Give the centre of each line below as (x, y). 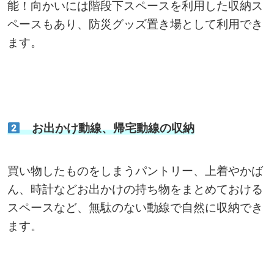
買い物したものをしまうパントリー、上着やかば (135, 171)
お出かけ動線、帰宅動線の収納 (108, 128)
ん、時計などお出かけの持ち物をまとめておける (135, 190)
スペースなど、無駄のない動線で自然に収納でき (135, 208)
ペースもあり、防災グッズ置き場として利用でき (135, 24)
